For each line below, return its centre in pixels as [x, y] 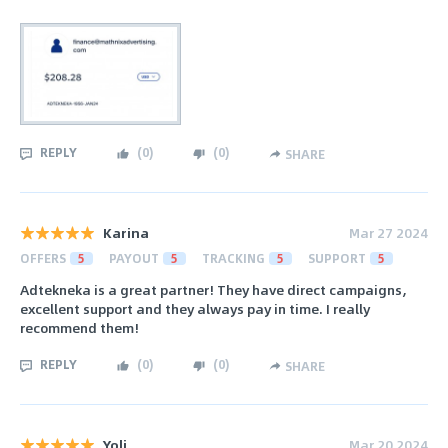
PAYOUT [134, 257]
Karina [126, 232]
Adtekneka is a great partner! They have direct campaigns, [213, 290]
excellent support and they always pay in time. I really [195, 309]
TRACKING [233, 257]
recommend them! [79, 328]
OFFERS [43, 257]
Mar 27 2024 [388, 232]
